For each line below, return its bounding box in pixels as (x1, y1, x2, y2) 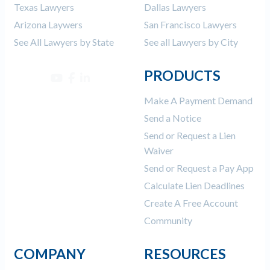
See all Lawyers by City (144, 36, 238, 48)
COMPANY (14, 245, 86, 263)
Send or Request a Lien (144, 130, 236, 142)
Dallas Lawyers (144, 1, 206, 13)
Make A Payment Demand (144, 95, 253, 107)
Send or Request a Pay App (144, 162, 254, 174)
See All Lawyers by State (14, 36, 114, 48)
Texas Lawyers (14, 1, 74, 13)
